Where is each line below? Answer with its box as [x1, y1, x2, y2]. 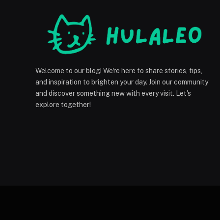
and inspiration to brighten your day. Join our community [35, 78, 208, 86]
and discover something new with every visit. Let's [35, 89, 191, 98]
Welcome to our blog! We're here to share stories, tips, [35, 67, 202, 75]
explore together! [35, 101, 91, 109]
